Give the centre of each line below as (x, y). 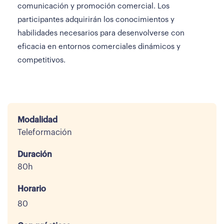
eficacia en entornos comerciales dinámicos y (99, 47)
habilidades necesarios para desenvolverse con (101, 33)
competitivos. (41, 60)
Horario (32, 189)
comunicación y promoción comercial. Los (93, 6)
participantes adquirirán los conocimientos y (96, 20)
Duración (35, 154)
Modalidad (37, 120)
